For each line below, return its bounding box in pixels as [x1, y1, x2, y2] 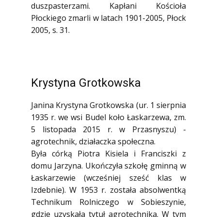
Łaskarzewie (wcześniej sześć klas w [31, 172, 186, 183]
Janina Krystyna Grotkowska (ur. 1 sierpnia [31, 100, 186, 110]
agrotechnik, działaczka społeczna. [31, 136, 155, 147]
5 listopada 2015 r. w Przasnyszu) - [31, 124, 186, 135]
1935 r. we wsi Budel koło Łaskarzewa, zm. [31, 112, 186, 123]
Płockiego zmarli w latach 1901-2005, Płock [31, 13, 186, 23]
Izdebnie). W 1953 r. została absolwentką [31, 185, 186, 195]
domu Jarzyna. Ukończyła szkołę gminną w [31, 160, 186, 171]
